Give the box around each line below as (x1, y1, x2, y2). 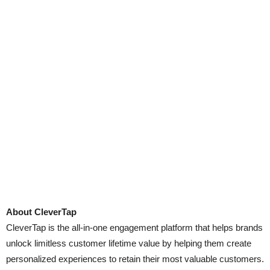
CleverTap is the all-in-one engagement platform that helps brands (6, 222, 263, 233)
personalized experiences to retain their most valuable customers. (6, 254, 264, 265)
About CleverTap (6, 207, 77, 218)
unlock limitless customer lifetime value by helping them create (6, 238, 251, 249)
